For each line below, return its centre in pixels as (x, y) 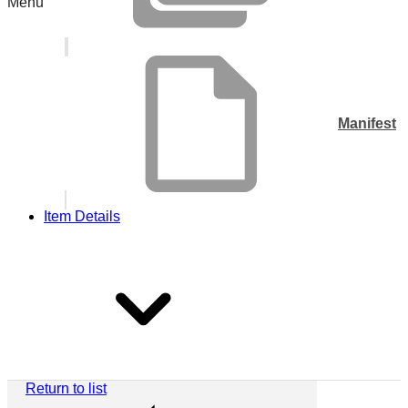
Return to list (66, 389)
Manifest (367, 124)
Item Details (82, 217)
